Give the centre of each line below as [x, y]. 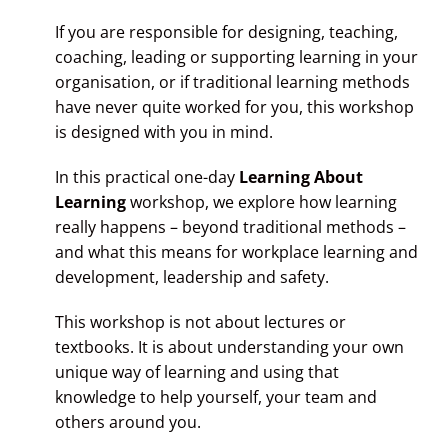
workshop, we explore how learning [261, 202]
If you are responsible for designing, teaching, [226, 32]
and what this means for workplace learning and [236, 252]
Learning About [300, 177]
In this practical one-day [146, 177]
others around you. [127, 422]
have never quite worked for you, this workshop [234, 107]
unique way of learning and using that [196, 372]
